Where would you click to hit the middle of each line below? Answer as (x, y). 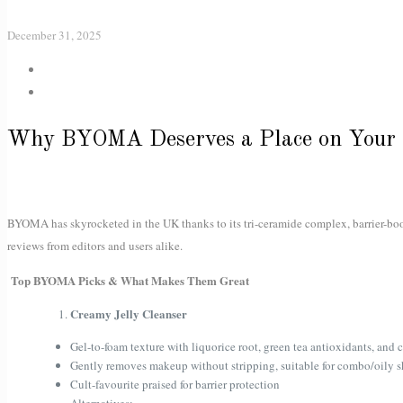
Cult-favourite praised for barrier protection (175, 385)
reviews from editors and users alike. (95, 246)
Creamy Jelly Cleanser (129, 314)
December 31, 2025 (54, 35)
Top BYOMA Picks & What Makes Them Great (128, 281)
